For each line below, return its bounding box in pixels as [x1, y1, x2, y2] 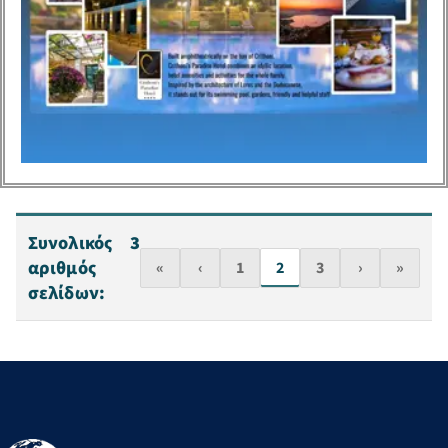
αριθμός [28, 254, 96, 281]
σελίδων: [28, 279, 105, 306]
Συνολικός [28, 229, 112, 256]
